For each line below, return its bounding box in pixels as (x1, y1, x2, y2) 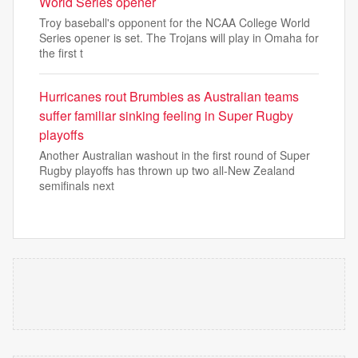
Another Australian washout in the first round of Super (39, 147, 310, 163)
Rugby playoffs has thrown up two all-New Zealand (39, 162, 295, 178)
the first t (39, 45, 83, 61)
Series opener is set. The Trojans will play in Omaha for (39, 30, 319, 46)
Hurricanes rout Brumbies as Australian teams (39, 87, 299, 105)
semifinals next (39, 177, 114, 193)
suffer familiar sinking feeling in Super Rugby (39, 106, 293, 125)
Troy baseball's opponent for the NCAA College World (39, 14, 310, 30)
